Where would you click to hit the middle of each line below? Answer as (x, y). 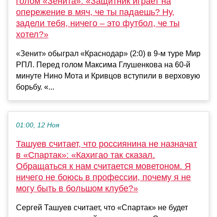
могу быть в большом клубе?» (77, 189)
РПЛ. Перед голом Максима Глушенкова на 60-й (103, 65)
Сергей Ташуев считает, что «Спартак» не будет (102, 208)
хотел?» (32, 35)
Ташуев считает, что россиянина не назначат (107, 144)
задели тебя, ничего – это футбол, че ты (98, 23)
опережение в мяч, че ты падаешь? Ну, (95, 12)
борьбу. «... (35, 87)
